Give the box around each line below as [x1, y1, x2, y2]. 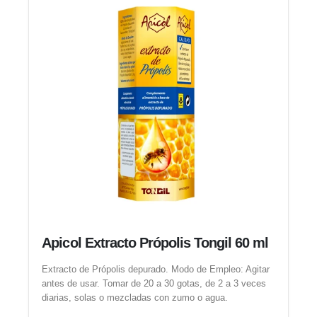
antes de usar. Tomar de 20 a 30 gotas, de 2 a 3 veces [42, 277, 267, 289]
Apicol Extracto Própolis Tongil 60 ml [42, 235, 269, 251]
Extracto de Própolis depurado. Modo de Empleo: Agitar [42, 263, 270, 275]
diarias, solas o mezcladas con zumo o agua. [42, 292, 229, 303]
